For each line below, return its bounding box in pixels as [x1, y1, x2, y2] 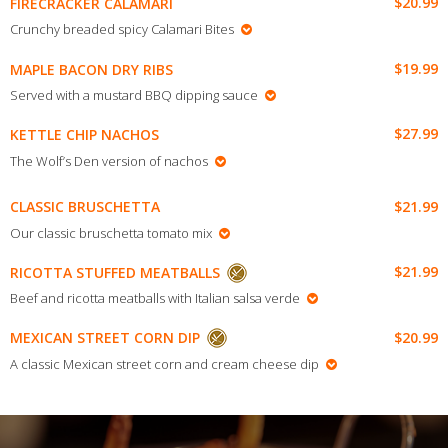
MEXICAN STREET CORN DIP [10, 328, 200, 348]
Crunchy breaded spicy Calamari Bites [10, 20, 234, 39]
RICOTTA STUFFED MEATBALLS [10, 262, 220, 282]
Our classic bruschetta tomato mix [10, 223, 212, 242]
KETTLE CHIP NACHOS [10, 125, 159, 145]
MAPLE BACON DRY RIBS [10, 59, 173, 79]
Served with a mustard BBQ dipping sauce [10, 86, 258, 105]
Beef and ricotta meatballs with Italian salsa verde [10, 289, 300, 308]
